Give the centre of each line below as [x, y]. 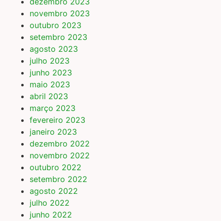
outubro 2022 [55, 167]
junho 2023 [51, 73]
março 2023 [53, 108]
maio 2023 [50, 85]
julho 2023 [50, 61]
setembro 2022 [58, 179]
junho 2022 [51, 215]
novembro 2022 [60, 156]
